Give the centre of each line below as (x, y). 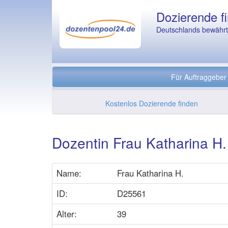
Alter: (67, 214)
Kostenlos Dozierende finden (152, 103)
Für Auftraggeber (198, 77)
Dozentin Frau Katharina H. (139, 142)
